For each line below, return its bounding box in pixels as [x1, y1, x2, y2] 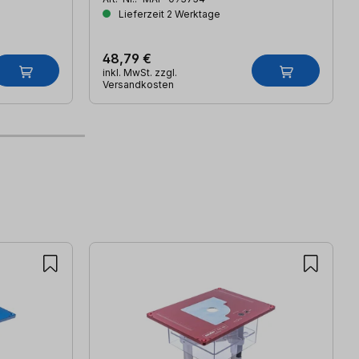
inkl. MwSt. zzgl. [103, 67, 177, 79]
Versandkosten [103, 79, 174, 91]
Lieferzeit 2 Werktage [116, 8, 220, 21]
